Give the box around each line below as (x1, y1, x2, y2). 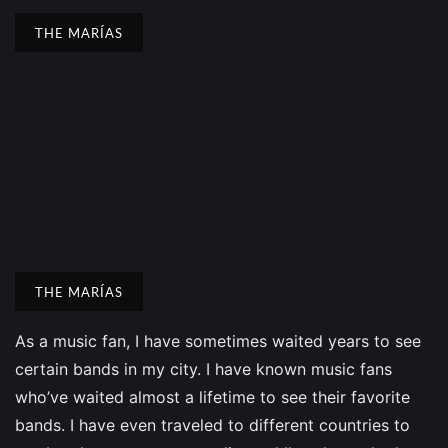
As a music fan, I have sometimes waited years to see (15, 330, 421, 351)
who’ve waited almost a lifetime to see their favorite (15, 386, 410, 407)
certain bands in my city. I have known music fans (15, 358, 392, 379)
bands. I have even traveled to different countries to (15, 414, 410, 435)
